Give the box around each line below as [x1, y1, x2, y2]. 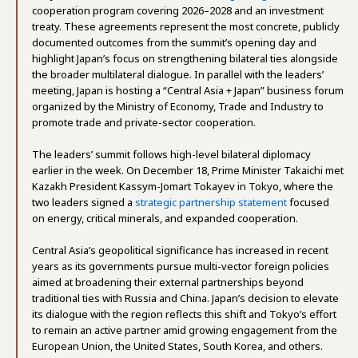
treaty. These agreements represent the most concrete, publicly [32, 18, 340, 34]
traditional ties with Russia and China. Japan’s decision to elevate [32, 290, 339, 305]
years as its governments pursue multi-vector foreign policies [32, 258, 329, 273]
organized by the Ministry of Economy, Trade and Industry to [32, 98, 324, 113]
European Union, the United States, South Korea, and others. [32, 338, 323, 353]
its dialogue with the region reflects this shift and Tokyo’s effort [32, 306, 336, 321]
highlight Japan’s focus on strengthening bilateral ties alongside [32, 50, 338, 66]
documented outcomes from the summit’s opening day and [32, 34, 316, 50]
